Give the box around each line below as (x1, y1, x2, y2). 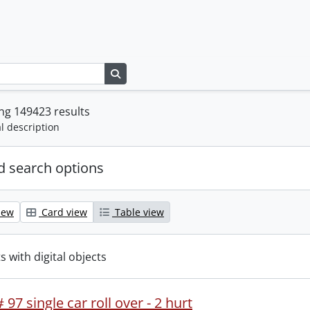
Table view (112, 206, 164, 219)
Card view (39, 206, 87, 219)
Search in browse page (119, 66, 226, 80)
